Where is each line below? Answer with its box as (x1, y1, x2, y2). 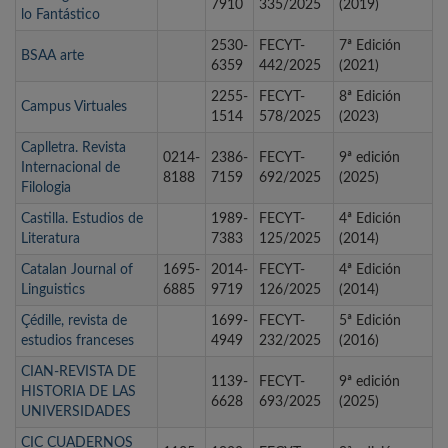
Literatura (21, 232, 80, 247)
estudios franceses (21, 334, 134, 349)
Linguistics (21, 283, 85, 298)
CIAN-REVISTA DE (21, 365, 136, 380)
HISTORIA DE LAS (21, 385, 136, 400)
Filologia (21, 181, 71, 196)
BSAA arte (21, 49, 84, 64)
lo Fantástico (21, 8, 100, 23)
